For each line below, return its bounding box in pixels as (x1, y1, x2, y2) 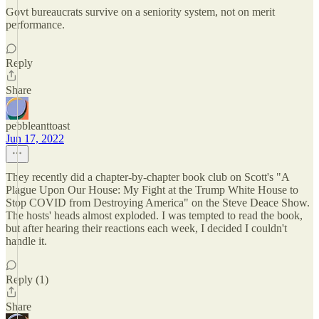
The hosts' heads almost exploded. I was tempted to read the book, (6, 209, 303, 221)
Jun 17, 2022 (6, 132, 64, 145)
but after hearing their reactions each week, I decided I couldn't (6, 222, 287, 234)
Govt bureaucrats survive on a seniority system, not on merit (6, 6, 275, 18)
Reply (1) (6, 273, 48, 286)
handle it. (6, 235, 47, 247)
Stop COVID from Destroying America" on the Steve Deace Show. (6, 197, 310, 209)
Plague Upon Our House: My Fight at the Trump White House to (6, 184, 298, 196)
